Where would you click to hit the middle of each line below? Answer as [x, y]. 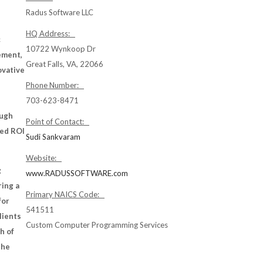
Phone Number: [55, 85]
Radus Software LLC [60, 12]
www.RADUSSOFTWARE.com [77, 173]
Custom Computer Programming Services [97, 225]
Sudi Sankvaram [53, 137]
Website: [44, 158]
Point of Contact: [58, 122]
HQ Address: [50, 33]
